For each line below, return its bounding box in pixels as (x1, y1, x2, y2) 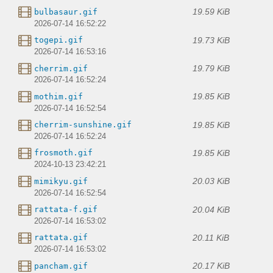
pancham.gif (34, 261, 88, 271)
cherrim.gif (34, 63, 88, 73)
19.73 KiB (193, 35, 230, 45)
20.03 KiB (193, 176, 230, 186)
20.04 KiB (193, 204, 230, 214)
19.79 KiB (193, 63, 230, 74)
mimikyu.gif (34, 176, 88, 186)
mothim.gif (34, 91, 83, 101)
